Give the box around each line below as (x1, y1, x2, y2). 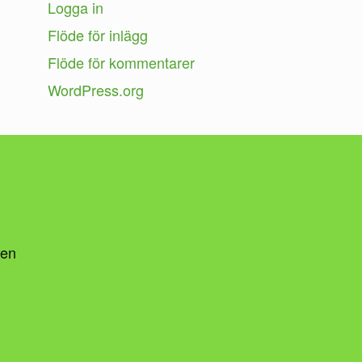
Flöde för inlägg (48, 23, 149, 45)
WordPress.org (48, 78, 145, 100)
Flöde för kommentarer (48, 51, 196, 73)
